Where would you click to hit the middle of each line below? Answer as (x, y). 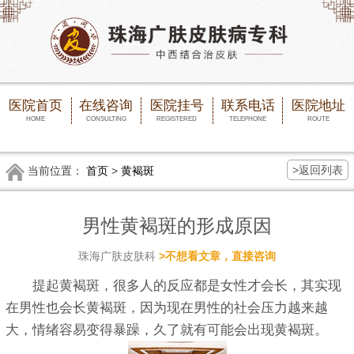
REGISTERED (177, 119)
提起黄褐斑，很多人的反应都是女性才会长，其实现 (173, 286)
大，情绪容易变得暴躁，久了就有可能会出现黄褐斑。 (167, 330)
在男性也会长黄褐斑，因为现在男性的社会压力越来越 (167, 308)
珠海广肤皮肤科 (119, 256)
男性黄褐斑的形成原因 (177, 226)
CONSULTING (106, 119)
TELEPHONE (248, 119)
